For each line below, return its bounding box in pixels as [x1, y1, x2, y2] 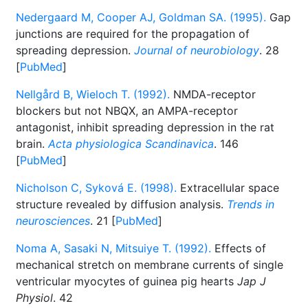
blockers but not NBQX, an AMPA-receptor [16, 104, 238, 118]
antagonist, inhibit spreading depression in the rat [16, 120, 274, 134]
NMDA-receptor [170, 87, 256, 101]
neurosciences [16, 214, 90, 228]
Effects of [211, 241, 266, 255]
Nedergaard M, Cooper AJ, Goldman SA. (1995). [16, 10, 266, 24]
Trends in [227, 197, 274, 211]
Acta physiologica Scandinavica [48, 137, 214, 151]
